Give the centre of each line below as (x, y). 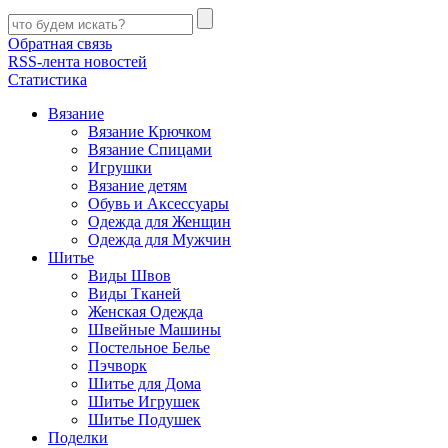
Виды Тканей (134, 293)
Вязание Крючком (149, 131)
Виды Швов (129, 275)
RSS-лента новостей (77, 61)
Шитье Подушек (144, 419)
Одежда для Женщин (159, 221)
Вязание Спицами (150, 149)
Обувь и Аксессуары (158, 203)
